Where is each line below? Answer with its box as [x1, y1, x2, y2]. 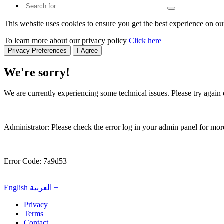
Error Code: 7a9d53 [4, 157, 67, 166]
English [4, 183, 30, 192]
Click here [129, 36, 161, 45]
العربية [30, 183, 52, 192]
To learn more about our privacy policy [4, 36, 129, 45]
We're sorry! [4, 65, 70, 79]
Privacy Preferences [8, 46, 67, 54]
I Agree [77, 46, 98, 54]
